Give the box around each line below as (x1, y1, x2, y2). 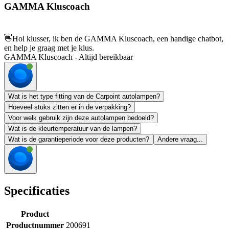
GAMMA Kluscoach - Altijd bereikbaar (4, 53, 133, 62)
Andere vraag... (157, 135, 203, 144)
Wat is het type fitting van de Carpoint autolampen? (8, 93, 160, 101)
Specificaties (4, 184, 70, 198)
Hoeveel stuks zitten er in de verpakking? (8, 103, 131, 111)
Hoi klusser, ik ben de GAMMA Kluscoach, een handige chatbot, (12, 34, 223, 43)
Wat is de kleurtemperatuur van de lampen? (8, 125, 137, 133)
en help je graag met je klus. (4, 43, 94, 53)
